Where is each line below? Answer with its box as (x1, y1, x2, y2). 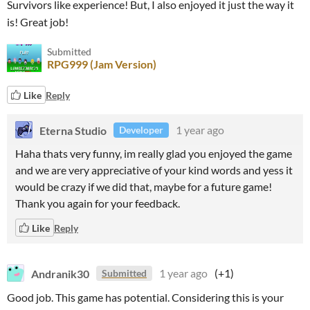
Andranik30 (31, 266, 89, 280)
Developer (119, 124, 163, 136)
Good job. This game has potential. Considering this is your (7, 291, 284, 304)
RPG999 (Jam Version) (47, 57, 156, 71)
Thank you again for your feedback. (15, 197, 180, 210)
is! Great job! (7, 15, 69, 28)
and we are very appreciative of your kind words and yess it (15, 163, 293, 176)
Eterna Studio (39, 123, 107, 136)
